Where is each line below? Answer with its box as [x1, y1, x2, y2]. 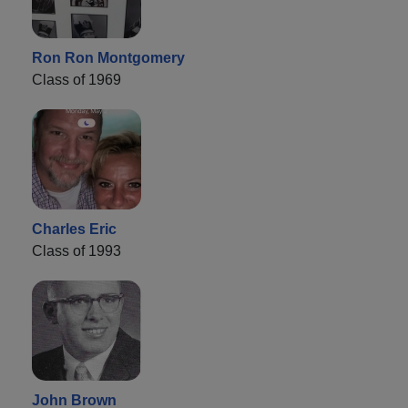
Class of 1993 [32, 242, 121, 259]
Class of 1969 [32, 71, 121, 87]
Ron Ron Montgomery [32, 49, 185, 66]
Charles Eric [32, 220, 117, 237]
